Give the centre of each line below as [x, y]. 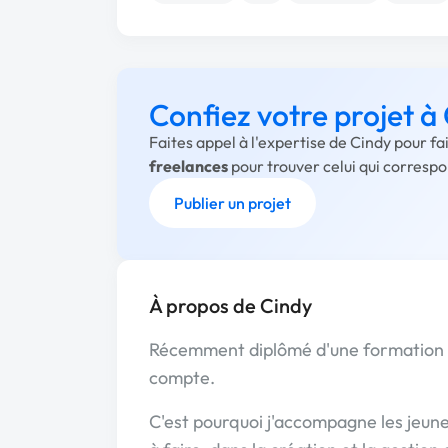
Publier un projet [232, 203]
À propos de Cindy [230, 305]
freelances [188, 166]
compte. [182, 377]
